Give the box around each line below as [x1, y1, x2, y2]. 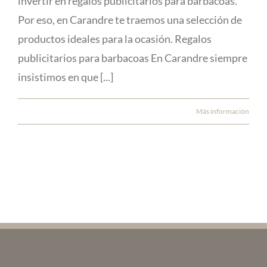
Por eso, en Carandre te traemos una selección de [18, 13, 242, 27]
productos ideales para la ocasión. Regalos [18, 32, 212, 46]
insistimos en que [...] [18, 70, 113, 84]
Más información [196, 107, 249, 116]
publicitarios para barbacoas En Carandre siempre [18, 51, 247, 65]
